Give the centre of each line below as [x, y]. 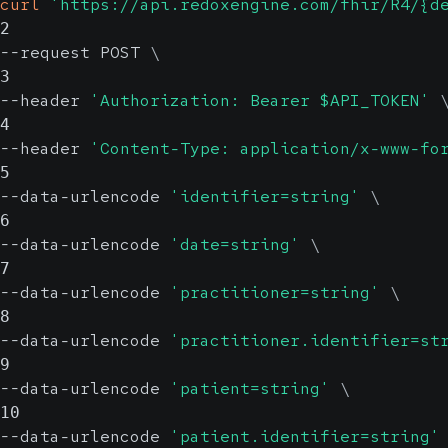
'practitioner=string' [275, 292]
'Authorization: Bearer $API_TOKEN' [260, 100]
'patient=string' [250, 388]
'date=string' [235, 244]
